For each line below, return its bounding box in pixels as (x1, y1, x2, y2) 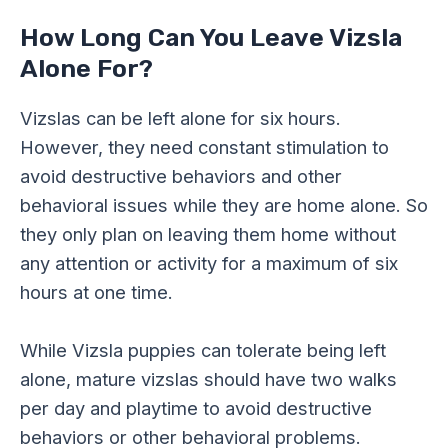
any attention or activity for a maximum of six (20, 251, 398, 274)
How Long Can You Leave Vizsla (20, 22, 402, 52)
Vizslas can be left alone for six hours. (20, 106, 341, 129)
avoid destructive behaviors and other (20, 164, 342, 187)
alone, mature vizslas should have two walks (20, 368, 397, 391)
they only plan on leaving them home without (20, 222, 396, 245)
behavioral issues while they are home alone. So (20, 193, 428, 216)
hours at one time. (20, 280, 173, 303)
